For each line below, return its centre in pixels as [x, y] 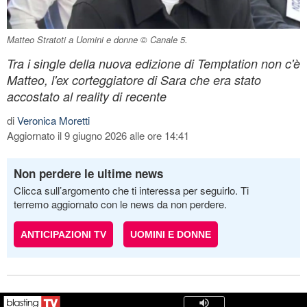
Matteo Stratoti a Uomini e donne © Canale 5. [97, 39]
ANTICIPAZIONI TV [63, 234]
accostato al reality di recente [87, 96]
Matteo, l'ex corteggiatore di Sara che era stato [134, 79]
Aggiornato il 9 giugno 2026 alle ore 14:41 [98, 135]
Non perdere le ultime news [88, 173]
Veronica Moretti [53, 120]
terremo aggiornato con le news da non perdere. [120, 204]
